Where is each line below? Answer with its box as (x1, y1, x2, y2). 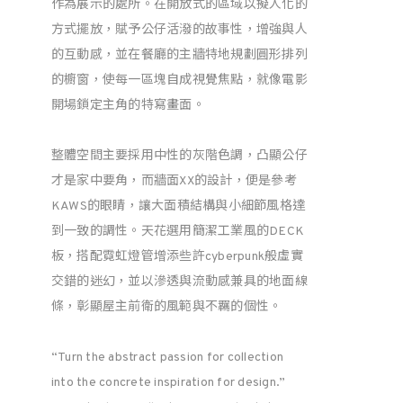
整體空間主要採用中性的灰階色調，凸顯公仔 (50, 148, 308, 164)
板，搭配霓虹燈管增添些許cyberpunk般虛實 (50, 249, 303, 264)
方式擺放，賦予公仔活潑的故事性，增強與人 (50, 22, 308, 38)
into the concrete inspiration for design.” (50, 375, 286, 390)
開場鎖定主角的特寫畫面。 (50, 98, 205, 113)
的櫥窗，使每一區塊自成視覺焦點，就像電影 (50, 73, 308, 88)
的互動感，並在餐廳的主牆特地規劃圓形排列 (50, 48, 308, 63)
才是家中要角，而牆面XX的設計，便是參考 (50, 174, 297, 189)
